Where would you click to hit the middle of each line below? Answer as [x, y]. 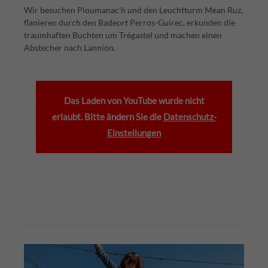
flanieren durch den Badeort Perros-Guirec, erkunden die [130, 22]
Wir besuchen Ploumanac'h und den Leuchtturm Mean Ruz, [133, 10]
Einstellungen [134, 133]
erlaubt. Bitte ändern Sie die [107, 117]
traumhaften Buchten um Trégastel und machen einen [123, 35]
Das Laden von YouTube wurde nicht [134, 100]
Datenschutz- [190, 117]
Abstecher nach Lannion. [70, 48]
